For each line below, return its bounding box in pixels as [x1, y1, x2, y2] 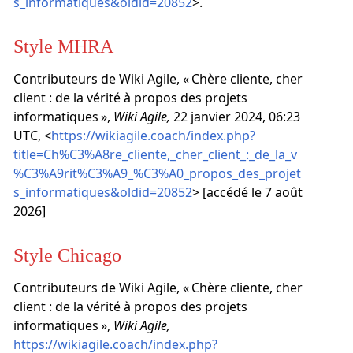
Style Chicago [13, 244, 121, 266]
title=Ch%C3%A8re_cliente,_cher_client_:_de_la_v [13, 146, 297, 164]
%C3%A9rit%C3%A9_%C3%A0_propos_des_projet [13, 165, 301, 183]
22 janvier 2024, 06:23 [169, 108, 300, 126]
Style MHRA [13, 35, 113, 58]
